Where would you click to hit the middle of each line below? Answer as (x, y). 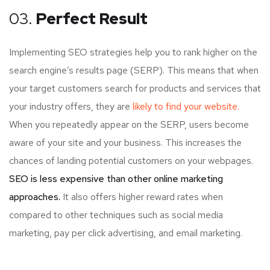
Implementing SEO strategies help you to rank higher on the (133, 52)
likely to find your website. (186, 106)
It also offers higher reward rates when (142, 196)
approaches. (35, 196)
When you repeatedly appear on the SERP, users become (129, 124)
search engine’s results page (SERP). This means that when (134, 70)
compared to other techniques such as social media (116, 215)
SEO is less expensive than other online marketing (116, 178)
